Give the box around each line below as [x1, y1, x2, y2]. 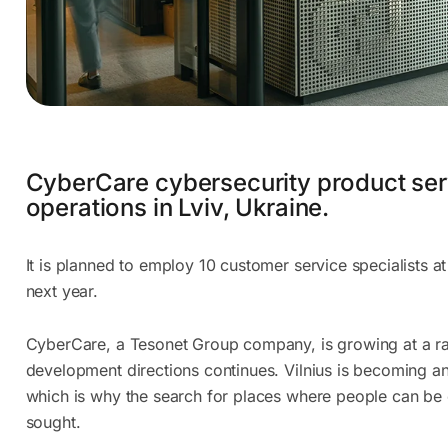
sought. [25, 412, 81, 433]
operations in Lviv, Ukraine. [25, 193, 330, 223]
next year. [25, 281, 98, 302]
